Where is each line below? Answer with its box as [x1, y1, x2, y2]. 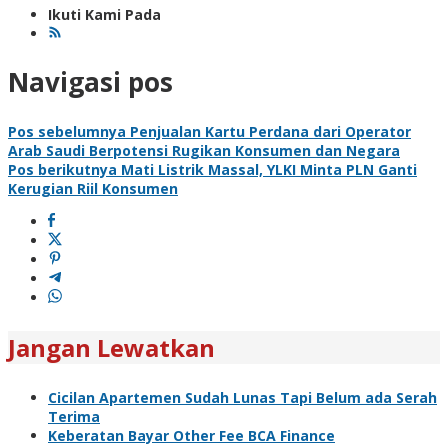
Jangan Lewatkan [8, 330, 215, 364]
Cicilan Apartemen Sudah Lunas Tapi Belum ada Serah [48, 387, 437, 407]
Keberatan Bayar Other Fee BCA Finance [48, 425, 335, 445]
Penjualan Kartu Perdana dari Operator [126, 121, 411, 141]
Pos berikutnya [8, 159, 117, 179]
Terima [48, 406, 100, 426]
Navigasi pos [8, 64, 173, 101]
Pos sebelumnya [8, 121, 126, 141]
